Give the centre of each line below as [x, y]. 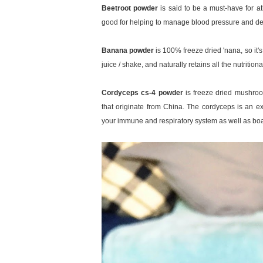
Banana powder [129, 50]
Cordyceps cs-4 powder [144, 92]
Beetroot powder [131, 8]
